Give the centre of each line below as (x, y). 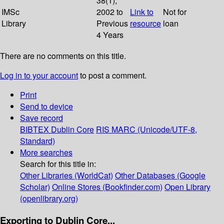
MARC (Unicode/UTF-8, (154, 129)
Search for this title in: (58, 164)
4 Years (110, 35)
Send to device (46, 106)
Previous (112, 23)
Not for (175, 12)
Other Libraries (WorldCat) (66, 175)
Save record (41, 118)
